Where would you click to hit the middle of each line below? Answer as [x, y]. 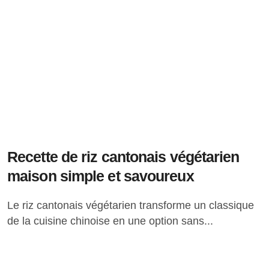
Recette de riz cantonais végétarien [123, 157]
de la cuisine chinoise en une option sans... [110, 221]
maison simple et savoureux [101, 176]
